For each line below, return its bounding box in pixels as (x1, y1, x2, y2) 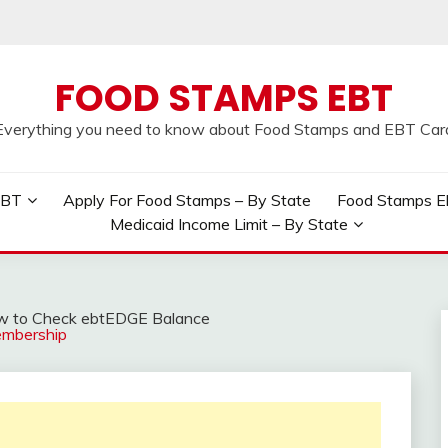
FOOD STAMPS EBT (55, 72, 393, 124)
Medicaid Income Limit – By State (110, 214, 349, 234)
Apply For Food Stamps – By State (63, 190, 311, 210)
